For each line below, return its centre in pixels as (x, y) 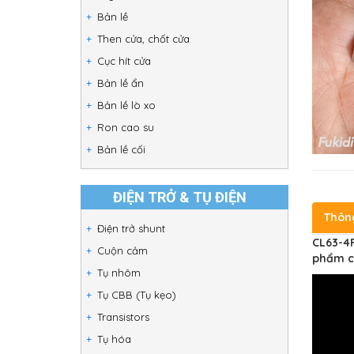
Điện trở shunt (131, 228)
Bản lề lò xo (126, 105)
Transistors (123, 317)
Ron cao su (126, 127)
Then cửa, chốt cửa (143, 39)
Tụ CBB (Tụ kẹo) (137, 295)
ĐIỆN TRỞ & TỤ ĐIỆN (180, 197)
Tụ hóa (114, 339)
